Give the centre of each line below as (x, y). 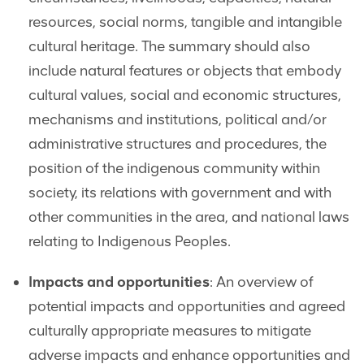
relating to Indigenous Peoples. (130, 242)
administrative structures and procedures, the (178, 144)
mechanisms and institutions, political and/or (178, 120)
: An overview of (262, 282)
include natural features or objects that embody (185, 71)
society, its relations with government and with (180, 193)
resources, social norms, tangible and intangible (185, 22)
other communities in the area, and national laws (189, 217)
